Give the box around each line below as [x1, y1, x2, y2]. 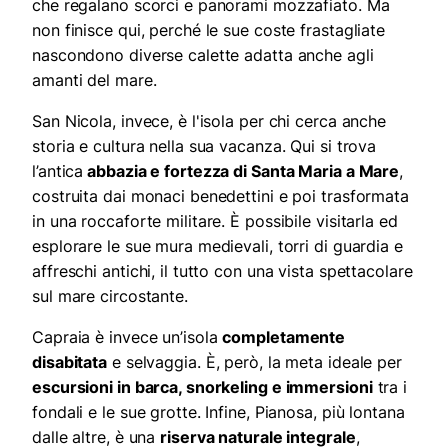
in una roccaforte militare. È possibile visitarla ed [32, 211, 398, 232]
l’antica [32, 161, 84, 182]
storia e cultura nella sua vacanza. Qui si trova [32, 136, 377, 157]
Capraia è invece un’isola [32, 327, 223, 348]
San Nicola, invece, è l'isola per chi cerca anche [32, 111, 387, 132]
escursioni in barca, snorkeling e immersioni [32, 377, 373, 398]
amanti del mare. [32, 70, 157, 91]
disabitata [32, 352, 108, 373]
